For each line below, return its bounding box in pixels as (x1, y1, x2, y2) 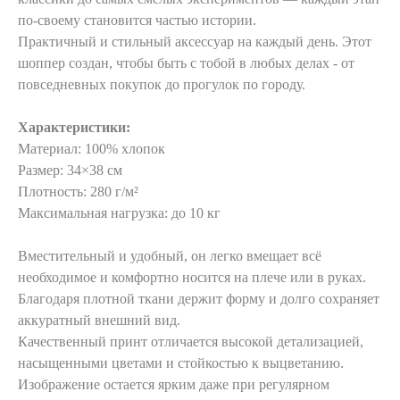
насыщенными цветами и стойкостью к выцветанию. (18, 354, 344, 371)
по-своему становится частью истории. (18, 12, 256, 28)
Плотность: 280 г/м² (18, 183, 138, 199)
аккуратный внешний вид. (18, 312, 180, 328)
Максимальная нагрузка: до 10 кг (18, 204, 221, 221)
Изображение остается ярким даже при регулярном (18, 376, 329, 392)
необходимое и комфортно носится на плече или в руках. (18, 269, 366, 285)
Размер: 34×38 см (18, 162, 122, 178)
